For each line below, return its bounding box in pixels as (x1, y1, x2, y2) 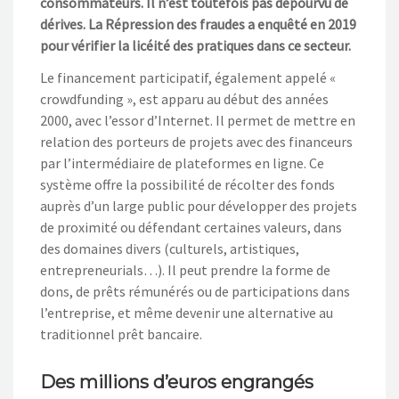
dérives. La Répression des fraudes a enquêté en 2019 (40, 14, 356, 33)
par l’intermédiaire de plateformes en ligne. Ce (40, 153, 324, 172)
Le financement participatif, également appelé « (40, 68, 336, 86)
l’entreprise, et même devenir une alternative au (40, 303, 333, 322)
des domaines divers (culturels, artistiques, (40, 239, 299, 257)
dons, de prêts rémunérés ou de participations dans (40, 281, 350, 300)
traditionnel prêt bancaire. (40, 324, 202, 343)
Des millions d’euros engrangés (40, 370, 313, 393)
